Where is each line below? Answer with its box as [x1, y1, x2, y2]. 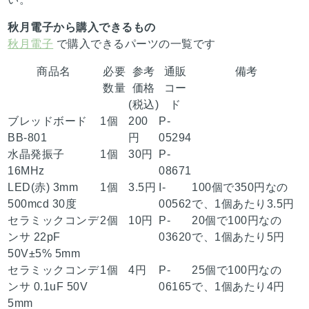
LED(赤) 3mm [8, 181, 79, 194]
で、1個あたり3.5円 [192, 198, 295, 210]
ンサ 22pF [8, 231, 61, 243]
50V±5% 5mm [8, 248, 81, 260]
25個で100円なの [192, 264, 282, 277]
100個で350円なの [192, 181, 288, 194]
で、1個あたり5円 [192, 231, 285, 243]
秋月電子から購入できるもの [8, 21, 156, 34]
